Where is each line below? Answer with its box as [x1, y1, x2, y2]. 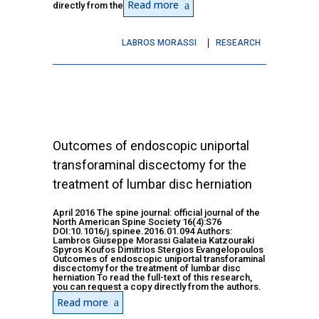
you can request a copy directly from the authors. [53, 281, 261, 292]
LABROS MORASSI [122, 37, 197, 48]
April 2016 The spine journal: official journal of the [53, 206, 260, 218]
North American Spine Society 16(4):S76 [53, 216, 221, 227]
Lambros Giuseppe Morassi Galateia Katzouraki [53, 234, 254, 246]
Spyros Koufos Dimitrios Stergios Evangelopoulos [53, 244, 263, 255]
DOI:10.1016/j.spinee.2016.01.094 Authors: [53, 225, 232, 236]
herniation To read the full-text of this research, [53, 271, 252, 283]
